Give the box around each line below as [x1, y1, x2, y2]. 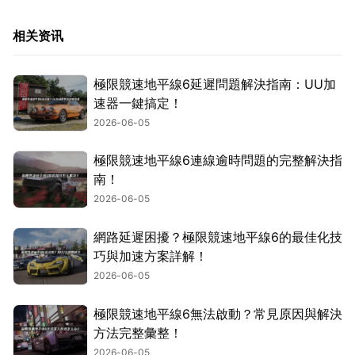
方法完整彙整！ [94, 324, 182, 341]
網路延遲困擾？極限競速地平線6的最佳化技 [94, 229, 342, 246]
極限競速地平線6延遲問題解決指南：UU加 [94, 75, 336, 92]
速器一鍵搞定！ [94, 94, 182, 111]
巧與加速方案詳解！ [94, 248, 208, 265]
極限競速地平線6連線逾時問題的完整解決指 [94, 152, 342, 169]
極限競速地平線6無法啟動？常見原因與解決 [94, 305, 342, 322]
